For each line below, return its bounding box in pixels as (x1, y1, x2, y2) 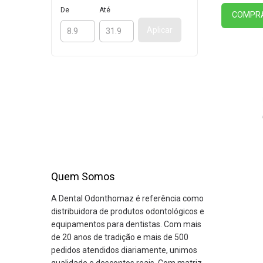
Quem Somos (51, 170, 115, 183)
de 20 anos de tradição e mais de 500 (51, 232, 188, 242)
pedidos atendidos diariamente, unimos (51, 245, 197, 255)
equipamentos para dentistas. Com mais (51, 220, 201, 230)
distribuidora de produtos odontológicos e (51, 207, 204, 217)
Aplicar (147, 25, 173, 35)
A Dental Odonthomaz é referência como (51, 194, 204, 204)
